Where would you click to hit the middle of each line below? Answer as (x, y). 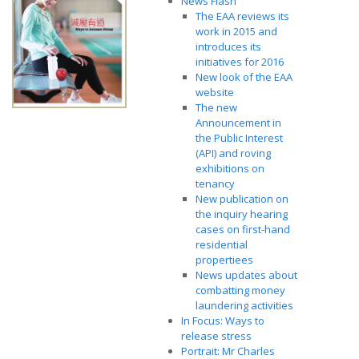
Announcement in (238, 123)
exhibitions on (230, 168)
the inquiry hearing (242, 214)
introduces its (228, 46)
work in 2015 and (236, 31)
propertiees (226, 260)
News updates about (246, 275)
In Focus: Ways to (223, 321)
